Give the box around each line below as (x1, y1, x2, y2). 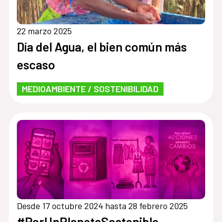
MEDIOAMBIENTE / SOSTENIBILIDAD (21, 83, 159, 94)
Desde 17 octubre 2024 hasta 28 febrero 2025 (16, 200, 188, 212)
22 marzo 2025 (16, 25, 72, 36)
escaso (16, 56, 55, 72)
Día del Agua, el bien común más (16, 39, 187, 54)
